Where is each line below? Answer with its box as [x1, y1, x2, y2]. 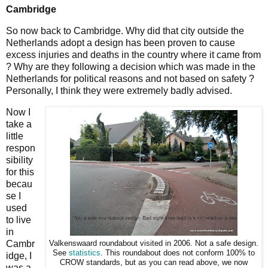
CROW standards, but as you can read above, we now [60, 257, 248, 267]
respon [6, 142, 35, 153]
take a [6, 118, 32, 129]
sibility [6, 154, 33, 165]
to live [6, 214, 31, 225]
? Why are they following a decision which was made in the [6, 61, 255, 72]
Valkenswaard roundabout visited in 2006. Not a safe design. [49, 238, 258, 248]
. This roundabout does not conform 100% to [100, 248, 255, 257]
